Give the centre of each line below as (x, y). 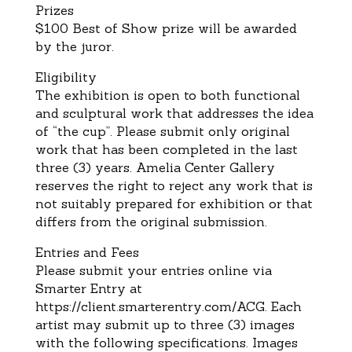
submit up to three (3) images (200, 324)
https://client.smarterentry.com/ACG (150, 306)
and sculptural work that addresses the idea (174, 113)
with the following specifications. (141, 342)
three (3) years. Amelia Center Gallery (155, 167)
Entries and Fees (87, 252)
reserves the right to (102, 185)
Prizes (54, 10)
